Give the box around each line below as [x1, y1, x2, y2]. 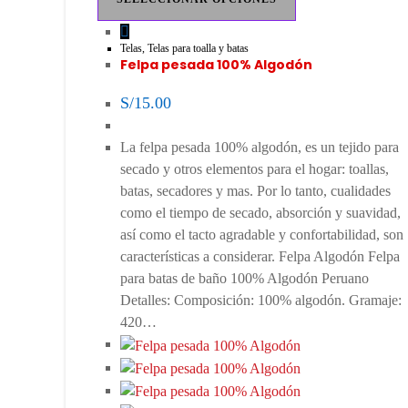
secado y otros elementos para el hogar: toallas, [120, 161, 389, 178]
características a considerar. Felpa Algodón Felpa [120, 249, 400, 265]
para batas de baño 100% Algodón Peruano [120, 270, 369, 287]
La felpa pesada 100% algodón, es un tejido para [120, 139, 399, 156]
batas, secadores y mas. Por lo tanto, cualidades [120, 183, 391, 199]
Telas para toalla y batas [148, 42, 249, 56]
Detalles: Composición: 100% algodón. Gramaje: [120, 292, 402, 309]
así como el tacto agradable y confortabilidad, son [120, 227, 403, 243]
